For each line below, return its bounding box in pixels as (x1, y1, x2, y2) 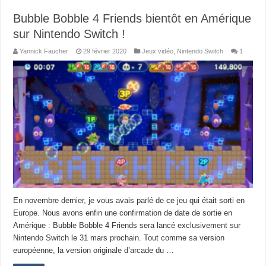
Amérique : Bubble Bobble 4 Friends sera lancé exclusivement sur (13, 220, 241, 230)
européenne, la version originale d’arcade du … (13, 245, 175, 255)
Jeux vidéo (142, 47, 174, 55)
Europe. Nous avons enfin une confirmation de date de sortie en (13, 208, 233, 217)
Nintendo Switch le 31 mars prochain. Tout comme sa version (13, 233, 225, 242)
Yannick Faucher (20, 47, 69, 55)
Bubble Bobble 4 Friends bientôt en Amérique (13, 12, 252, 25)
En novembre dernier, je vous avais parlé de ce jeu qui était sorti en (13, 195, 245, 205)
